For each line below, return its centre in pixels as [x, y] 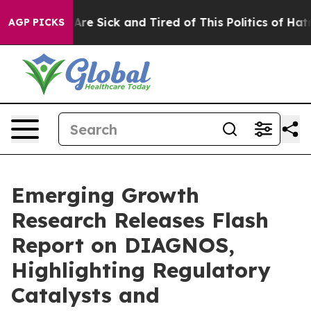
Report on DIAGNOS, [123, 245]
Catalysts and [85, 295]
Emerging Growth [105, 195]
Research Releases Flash [140, 220]
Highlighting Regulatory [141, 270]
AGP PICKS [36, 22]
